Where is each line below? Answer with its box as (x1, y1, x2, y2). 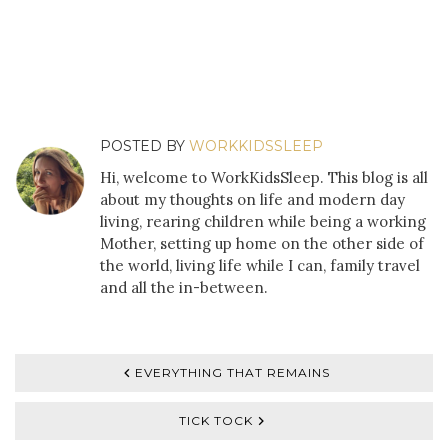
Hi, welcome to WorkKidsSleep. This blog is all (100, 168, 428, 188)
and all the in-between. (100, 278, 268, 298)
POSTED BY (100, 137, 189, 156)
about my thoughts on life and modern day (100, 190, 405, 210)
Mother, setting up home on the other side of (100, 234, 424, 254)
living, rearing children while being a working (100, 212, 426, 232)
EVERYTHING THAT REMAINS (134, 365, 330, 381)
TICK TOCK (179, 413, 253, 429)
